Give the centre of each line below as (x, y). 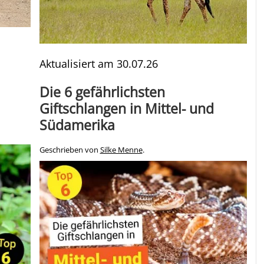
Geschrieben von (70, 150)
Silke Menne (121, 150)
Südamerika (77, 125)
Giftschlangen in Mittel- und (126, 108)
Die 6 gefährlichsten (102, 92)
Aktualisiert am (78, 63)
